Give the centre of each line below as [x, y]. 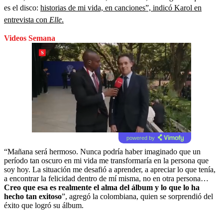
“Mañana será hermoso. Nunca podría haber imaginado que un [102, 151]
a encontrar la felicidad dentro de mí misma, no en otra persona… [106, 178]
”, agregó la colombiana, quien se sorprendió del [137, 196]
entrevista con [27, 19]
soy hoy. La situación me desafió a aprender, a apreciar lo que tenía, [110, 169]
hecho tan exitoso [33, 196]
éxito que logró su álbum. [44, 205]
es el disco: [22, 7]
